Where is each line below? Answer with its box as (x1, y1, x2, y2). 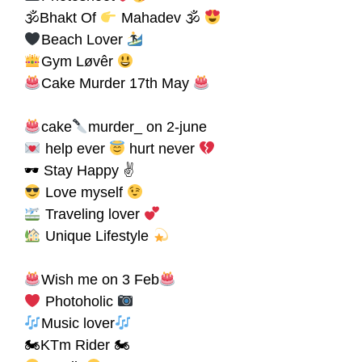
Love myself (40, 184, 127, 201)
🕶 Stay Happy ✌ (24, 162, 134, 179)
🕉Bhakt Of (24, 10, 100, 27)
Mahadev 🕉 (116, 10, 204, 27)
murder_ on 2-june (88, 119, 207, 136)
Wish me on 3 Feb (40, 271, 159, 288)
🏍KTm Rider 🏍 (24, 337, 130, 354)
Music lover (40, 315, 115, 332)
